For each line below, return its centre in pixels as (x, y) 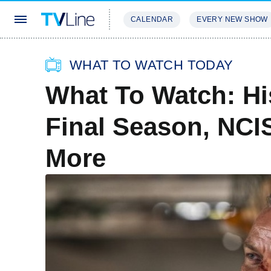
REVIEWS (207, 55)
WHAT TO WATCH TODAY (152, 65)
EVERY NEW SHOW (232, 19)
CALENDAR (152, 19)
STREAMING (148, 55)
